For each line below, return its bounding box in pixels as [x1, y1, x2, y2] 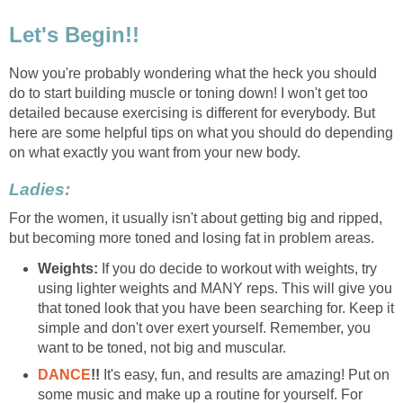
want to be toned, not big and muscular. [38, 339, 286, 355]
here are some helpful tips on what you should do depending [9, 125, 393, 141]
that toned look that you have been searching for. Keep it [38, 300, 394, 316]
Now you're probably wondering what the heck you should [9, 66, 377, 82]
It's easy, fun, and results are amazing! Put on [103, 366, 390, 382]
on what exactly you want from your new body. [9, 145, 300, 161]
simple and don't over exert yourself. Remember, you [38, 319, 371, 336]
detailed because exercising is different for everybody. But [9, 105, 375, 121]
